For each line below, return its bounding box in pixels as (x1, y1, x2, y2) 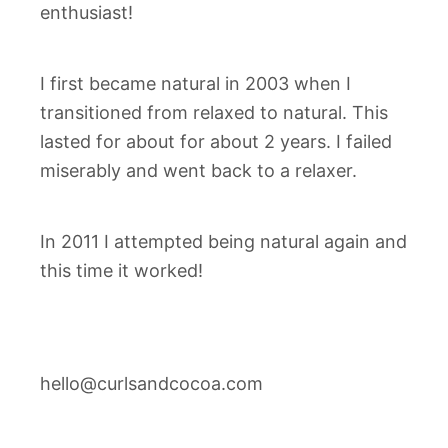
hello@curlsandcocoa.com (40, 373, 263, 394)
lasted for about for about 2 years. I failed (40, 131, 392, 152)
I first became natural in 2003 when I (40, 73, 351, 94)
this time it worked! (40, 260, 203, 281)
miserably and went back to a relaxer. (40, 160, 357, 181)
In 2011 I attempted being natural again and (40, 231, 407, 252)
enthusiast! (40, 2, 133, 23)
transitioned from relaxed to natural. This (40, 102, 388, 123)
